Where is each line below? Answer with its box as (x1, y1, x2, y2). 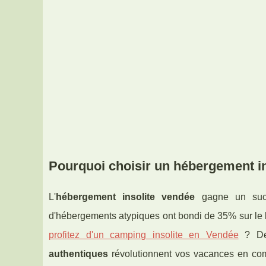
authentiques (49, 249, 108, 259)
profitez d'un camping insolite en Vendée (49, 230, 239, 240)
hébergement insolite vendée (56, 192, 195, 202)
